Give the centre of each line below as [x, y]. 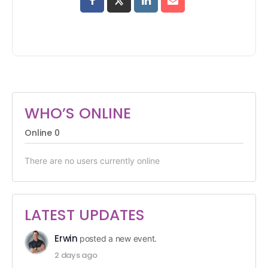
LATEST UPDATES [85, 215]
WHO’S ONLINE [78, 113]
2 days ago [76, 255]
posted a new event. [118, 238]
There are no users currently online [92, 160]
